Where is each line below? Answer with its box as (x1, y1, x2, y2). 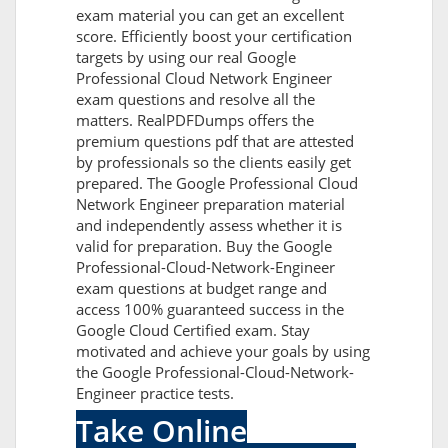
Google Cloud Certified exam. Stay (76, 320, 310, 341)
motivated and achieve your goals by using (76, 341, 370, 362)
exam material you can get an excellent (76, 5, 344, 26)
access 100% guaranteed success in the (76, 299, 344, 320)
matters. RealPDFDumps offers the (76, 110, 314, 131)
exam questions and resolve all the (76, 89, 315, 110)
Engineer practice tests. (76, 383, 234, 404)
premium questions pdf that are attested (76, 131, 354, 152)
